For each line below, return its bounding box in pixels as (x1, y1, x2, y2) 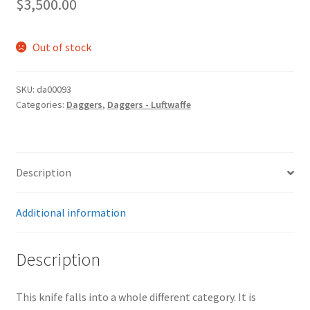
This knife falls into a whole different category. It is (15, 289, 256, 304)
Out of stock (33, 39, 92, 54)
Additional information (15, 206, 126, 220)
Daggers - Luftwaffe (107, 98, 191, 111)
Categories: (15, 98, 66, 111)
